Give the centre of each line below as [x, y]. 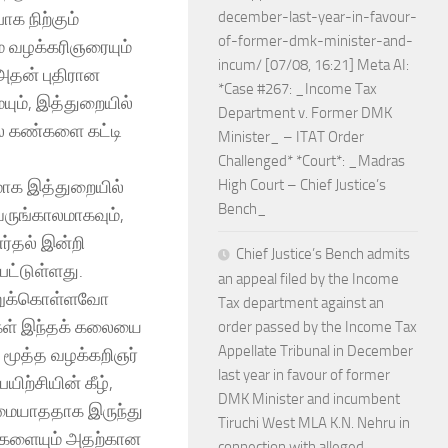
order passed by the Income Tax [317, 327]
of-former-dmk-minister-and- [315, 41]
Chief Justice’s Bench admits [323, 254]
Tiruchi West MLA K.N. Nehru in [314, 423]
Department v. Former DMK [305, 113]
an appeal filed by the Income [308, 279]
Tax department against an [301, 303]
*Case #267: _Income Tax [297, 89]
